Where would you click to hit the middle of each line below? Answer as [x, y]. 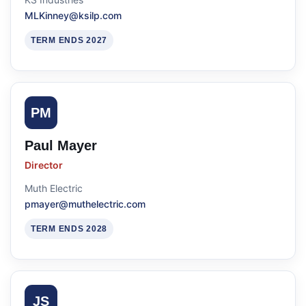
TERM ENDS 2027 [69, 40]
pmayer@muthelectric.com [85, 204]
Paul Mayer [61, 145]
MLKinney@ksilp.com [73, 15]
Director [44, 165]
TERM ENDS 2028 [69, 229]
